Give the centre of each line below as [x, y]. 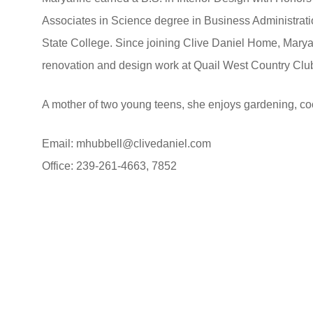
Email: [59, 144]
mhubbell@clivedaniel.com [144, 144]
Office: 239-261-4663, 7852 [109, 166]
